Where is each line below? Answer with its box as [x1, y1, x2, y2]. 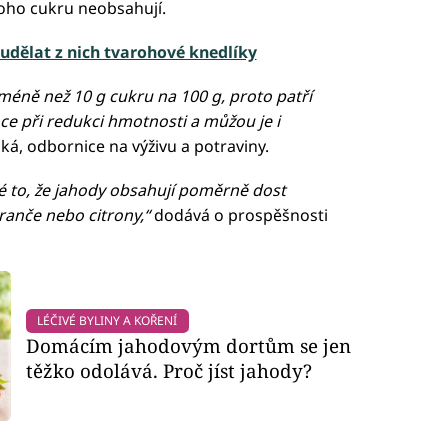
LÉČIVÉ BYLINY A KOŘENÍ [37, 312, 178, 330]
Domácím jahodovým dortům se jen [26, 333, 352, 359]
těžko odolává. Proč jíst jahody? [26, 358, 313, 384]
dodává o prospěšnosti [149, 203, 328, 226]
